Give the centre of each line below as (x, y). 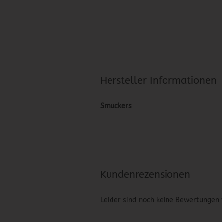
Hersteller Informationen (158, 81)
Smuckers (116, 106)
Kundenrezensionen (145, 175)
